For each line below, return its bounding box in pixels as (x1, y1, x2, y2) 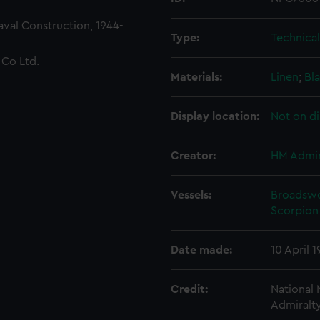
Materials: (171, 71, 222, 83)
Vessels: (171, 189, 211, 201)
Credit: (171, 284, 208, 295)
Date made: (171, 244, 232, 256)
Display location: (171, 111, 259, 122)
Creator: (171, 150, 216, 161)
